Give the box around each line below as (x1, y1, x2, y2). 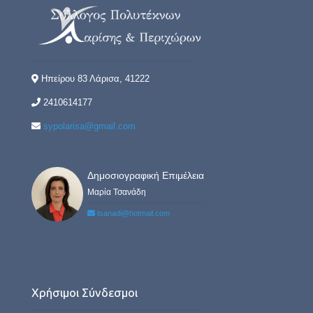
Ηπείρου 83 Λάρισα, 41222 (38, 73, 150, 84)
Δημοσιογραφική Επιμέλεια (87, 170, 204, 182)
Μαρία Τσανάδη (87, 187, 146, 198)
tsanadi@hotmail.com (97, 209, 170, 218)
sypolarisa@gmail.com (43, 121, 136, 131)
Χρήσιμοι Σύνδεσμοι (31, 286, 138, 300)
